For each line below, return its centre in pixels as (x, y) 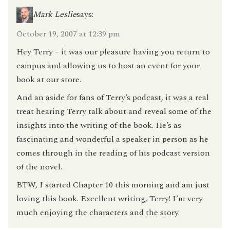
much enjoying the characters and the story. (98, 212)
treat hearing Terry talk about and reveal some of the (114, 111)
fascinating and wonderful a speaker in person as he (112, 139)
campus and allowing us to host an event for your (108, 65)
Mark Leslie (55, 14)
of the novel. (39, 167)
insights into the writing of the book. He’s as (99, 125)
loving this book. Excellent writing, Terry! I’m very (110, 198)
